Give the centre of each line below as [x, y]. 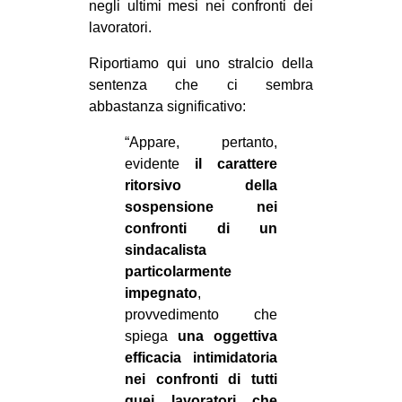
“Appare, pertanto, [201, 142]
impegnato [161, 293]
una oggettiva [227, 336]
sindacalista [166, 249]
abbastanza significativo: [167, 106]
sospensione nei [201, 206]
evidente [160, 163]
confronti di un [201, 228]
